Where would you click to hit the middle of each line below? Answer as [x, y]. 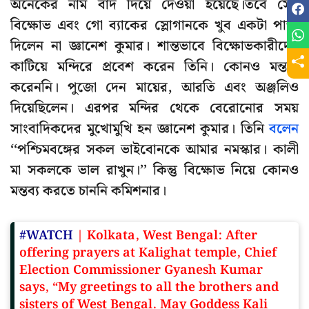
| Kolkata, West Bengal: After [165, 236]
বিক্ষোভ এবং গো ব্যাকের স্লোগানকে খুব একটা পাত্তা [154, 26]
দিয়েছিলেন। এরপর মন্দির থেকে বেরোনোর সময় [154, 109]
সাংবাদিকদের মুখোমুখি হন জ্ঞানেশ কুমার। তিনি [140, 129]
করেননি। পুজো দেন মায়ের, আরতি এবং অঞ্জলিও [154, 88]
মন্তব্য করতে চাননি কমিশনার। [88, 191]
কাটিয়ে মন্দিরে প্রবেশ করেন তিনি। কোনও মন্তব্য [154, 67]
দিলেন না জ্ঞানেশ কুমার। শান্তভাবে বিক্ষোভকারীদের [154, 47]
